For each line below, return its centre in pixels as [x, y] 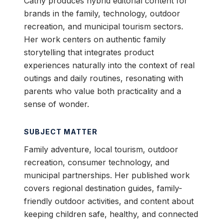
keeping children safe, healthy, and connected [111, 214]
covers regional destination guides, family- [103, 188]
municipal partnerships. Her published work [107, 175]
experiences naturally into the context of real [109, 65]
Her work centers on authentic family [95, 40]
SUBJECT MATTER [61, 132]
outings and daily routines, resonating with [104, 78]
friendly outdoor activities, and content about [109, 201]
